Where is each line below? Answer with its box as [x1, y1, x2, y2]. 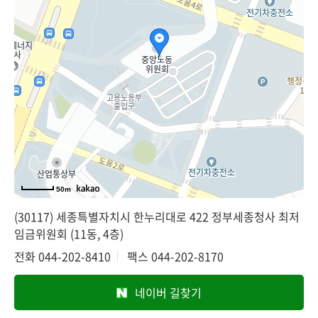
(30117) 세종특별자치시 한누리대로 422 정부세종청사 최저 [14, 207, 300, 225]
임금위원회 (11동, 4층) [14, 224, 124, 242]
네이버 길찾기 [135, 283, 202, 301]
